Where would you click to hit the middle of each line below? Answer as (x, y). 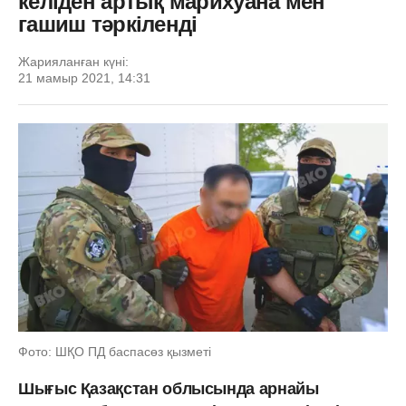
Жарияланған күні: (73, 62)
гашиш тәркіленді (108, 24)
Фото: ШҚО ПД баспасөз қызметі (115, 351)
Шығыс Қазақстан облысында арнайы (169, 388)
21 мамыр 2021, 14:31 (84, 78)
